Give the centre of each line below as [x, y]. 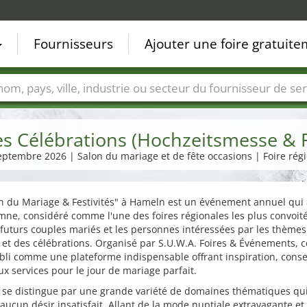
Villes [29, 108]
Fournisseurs [73, 44]
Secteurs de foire [101, 108]
